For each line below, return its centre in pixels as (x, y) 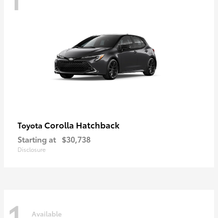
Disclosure (32, 149)
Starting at (37, 139)
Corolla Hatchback (82, 125)
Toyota (31, 125)
